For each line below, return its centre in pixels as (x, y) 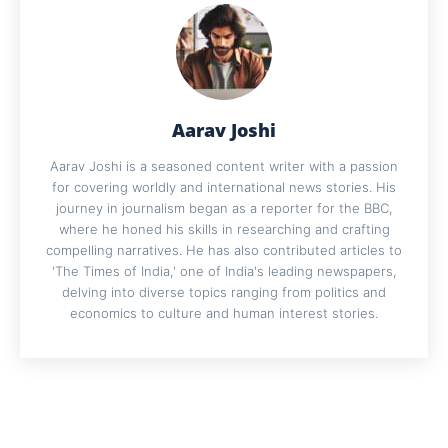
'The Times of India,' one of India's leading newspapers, (224, 271)
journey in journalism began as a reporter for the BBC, (224, 208)
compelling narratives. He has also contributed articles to (224, 250)
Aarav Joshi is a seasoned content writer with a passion (224, 166)
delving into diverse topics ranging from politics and (224, 292)
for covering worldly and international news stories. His (224, 187)
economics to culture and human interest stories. (224, 313)
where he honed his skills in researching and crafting (224, 229)
